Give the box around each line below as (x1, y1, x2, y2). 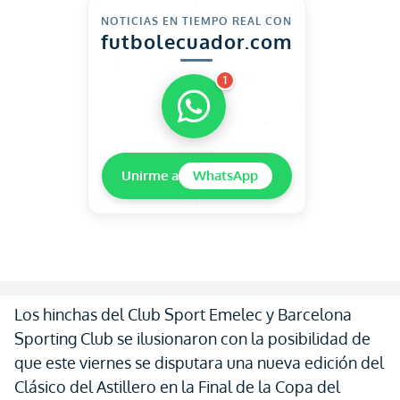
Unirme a (121, 167, 179, 184)
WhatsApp (192, 167, 258, 184)
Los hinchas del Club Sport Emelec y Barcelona (14, 304, 352, 324)
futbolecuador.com (100, 29, 293, 54)
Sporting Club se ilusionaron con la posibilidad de (14, 329, 374, 348)
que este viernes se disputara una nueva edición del (14, 353, 384, 372)
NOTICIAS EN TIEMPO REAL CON (101, 14, 292, 28)
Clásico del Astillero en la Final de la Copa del (14, 377, 340, 396)
